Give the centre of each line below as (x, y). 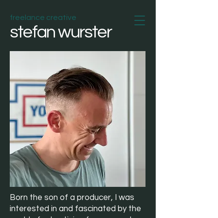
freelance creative (43, 18)
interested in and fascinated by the (75, 209)
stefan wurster (61, 32)
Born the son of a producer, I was (72, 198)
